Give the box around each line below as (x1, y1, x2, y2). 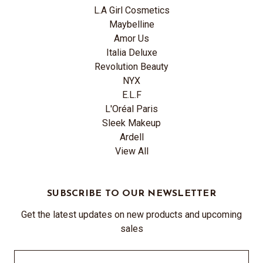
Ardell (119, 131, 144, 143)
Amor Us (114, 33, 149, 44)
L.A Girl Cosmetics (93, 5, 170, 16)
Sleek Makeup (102, 117, 161, 129)
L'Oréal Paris (105, 103, 158, 114)
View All (114, 146, 149, 157)
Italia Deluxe (106, 47, 157, 58)
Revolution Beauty (95, 61, 168, 72)
